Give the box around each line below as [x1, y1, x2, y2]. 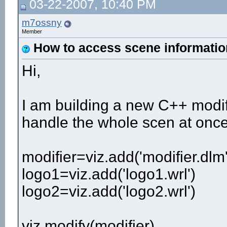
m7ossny [22, 17, 62, 28]
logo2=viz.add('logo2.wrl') [22, 183, 196, 200]
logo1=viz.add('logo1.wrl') [22, 166, 196, 183]
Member [22, 28, 42, 34]
